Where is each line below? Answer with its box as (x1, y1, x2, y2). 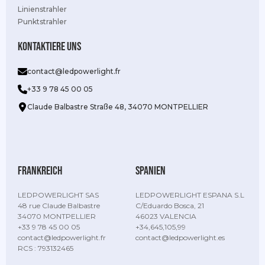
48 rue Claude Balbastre (18, 201, 100, 211)
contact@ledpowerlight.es (135, 233, 225, 243)
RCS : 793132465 (18, 244, 73, 253)
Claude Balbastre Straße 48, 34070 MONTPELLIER (27, 102, 208, 112)
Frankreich (18, 164, 62, 179)
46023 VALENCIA (135, 212, 196, 221)
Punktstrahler (18, 17, 67, 27)
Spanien (135, 164, 166, 179)
